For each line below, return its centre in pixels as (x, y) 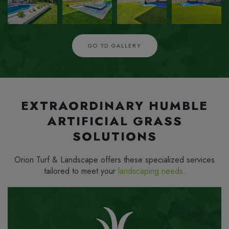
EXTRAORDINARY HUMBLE (114, 106)
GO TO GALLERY (114, 45)
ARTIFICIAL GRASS (114, 121)
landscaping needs (150, 171)
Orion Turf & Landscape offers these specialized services (114, 160)
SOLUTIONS (114, 136)
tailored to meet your (81, 171)
